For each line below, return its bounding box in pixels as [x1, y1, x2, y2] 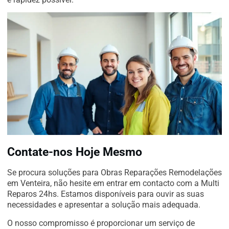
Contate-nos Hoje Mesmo [7, 145, 142, 159]
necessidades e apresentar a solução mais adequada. [7, 200, 200, 210]
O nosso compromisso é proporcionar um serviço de [7, 218, 195, 228]
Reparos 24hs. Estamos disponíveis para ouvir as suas [7, 189, 204, 199]
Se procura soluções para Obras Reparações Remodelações [7, 168, 222, 178]
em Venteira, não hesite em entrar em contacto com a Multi [7, 178, 219, 189]
